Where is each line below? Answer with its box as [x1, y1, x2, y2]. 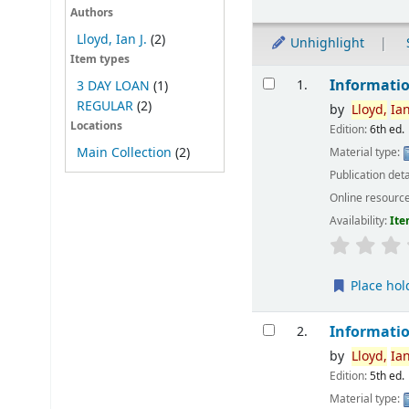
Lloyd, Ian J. [76, 29, 147, 49]
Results [251, 63, 306, 85]
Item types [69, 52, 130, 68]
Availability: [330, 213, 391, 230]
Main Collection [76, 143, 172, 163]
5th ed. [370, 368, 405, 384]
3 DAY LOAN [76, 76, 150, 96]
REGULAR [76, 96, 133, 116]
